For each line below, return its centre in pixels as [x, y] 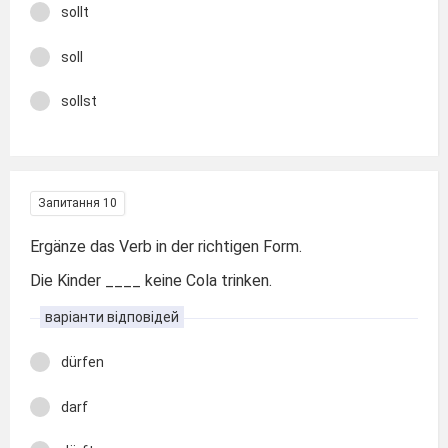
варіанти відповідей [112, 317]
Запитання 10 [77, 202]
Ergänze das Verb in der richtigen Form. [166, 246]
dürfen [82, 362]
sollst [79, 101]
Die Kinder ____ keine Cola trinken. [151, 280]
